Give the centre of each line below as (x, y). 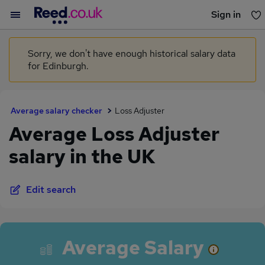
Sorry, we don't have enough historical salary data (132, 54)
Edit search (51, 190)
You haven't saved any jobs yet (132, 41)
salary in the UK (82, 156)
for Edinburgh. (58, 66)
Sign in (226, 14)
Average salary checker (56, 111)
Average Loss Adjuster (114, 134)
